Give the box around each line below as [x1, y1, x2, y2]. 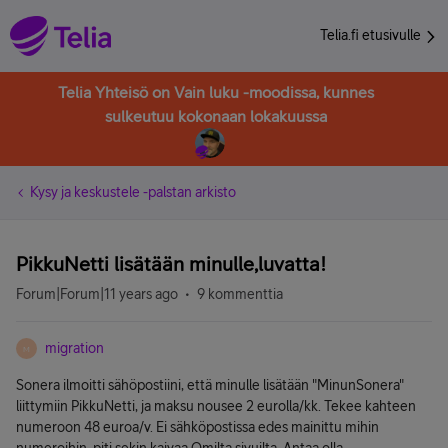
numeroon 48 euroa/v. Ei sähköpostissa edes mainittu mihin [16, 419, 379, 435]
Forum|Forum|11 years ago [16, 286, 178, 302]
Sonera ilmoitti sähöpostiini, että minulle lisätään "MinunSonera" [16, 377, 404, 393]
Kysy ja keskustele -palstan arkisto [30, 184, 236, 200]
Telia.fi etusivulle [320, 27, 424, 43]
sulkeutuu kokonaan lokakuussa [105, 107, 327, 125]
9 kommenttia [197, 286, 283, 302]
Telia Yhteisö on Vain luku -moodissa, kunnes [58, 83, 374, 101]
